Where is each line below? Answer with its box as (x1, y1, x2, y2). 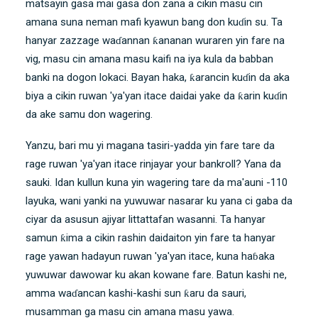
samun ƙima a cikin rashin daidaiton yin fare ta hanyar (26, 231, 275, 244)
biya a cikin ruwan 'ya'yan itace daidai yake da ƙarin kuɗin (26, 89, 287, 102)
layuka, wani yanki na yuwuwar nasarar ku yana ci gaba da (26, 194, 292, 207)
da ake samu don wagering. (26, 107, 153, 121)
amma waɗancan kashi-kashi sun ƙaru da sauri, (26, 286, 246, 300)
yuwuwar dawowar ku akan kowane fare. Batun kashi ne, (26, 268, 287, 281)
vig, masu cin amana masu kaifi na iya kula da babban (26, 52, 273, 65)
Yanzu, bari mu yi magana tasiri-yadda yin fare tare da (26, 138, 275, 152)
